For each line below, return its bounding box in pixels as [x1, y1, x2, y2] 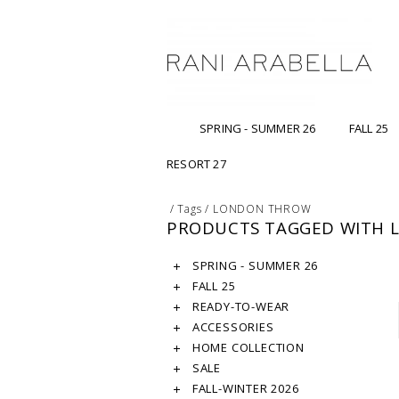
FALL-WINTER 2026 [189, 380, 299, 397]
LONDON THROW [213, 201, 312, 217]
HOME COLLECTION [189, 339, 305, 356]
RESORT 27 [167, 156, 226, 173]
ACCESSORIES [189, 319, 274, 336]
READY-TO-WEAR [189, 298, 290, 315]
